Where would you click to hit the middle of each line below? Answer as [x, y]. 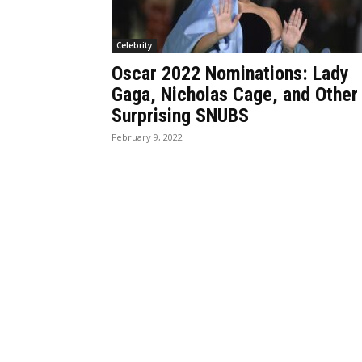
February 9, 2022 [147, 137]
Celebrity [134, 45]
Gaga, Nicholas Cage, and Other [235, 95]
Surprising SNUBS [180, 116]
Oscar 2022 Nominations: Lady [230, 74]
